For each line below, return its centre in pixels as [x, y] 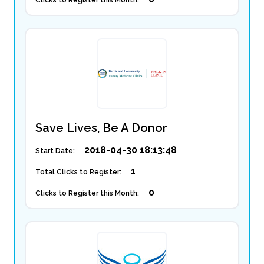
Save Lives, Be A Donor [101, 128]
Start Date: [55, 151]
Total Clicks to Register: [78, 172]
